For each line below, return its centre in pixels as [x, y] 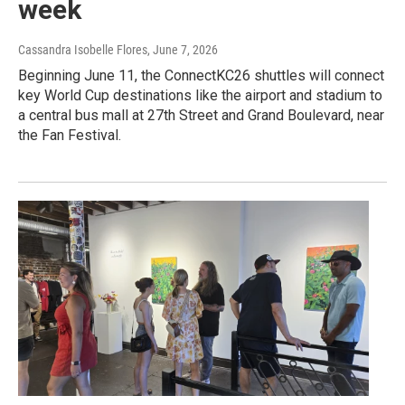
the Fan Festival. [70, 135]
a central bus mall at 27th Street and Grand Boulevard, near [201, 115]
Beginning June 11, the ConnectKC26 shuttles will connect [201, 75]
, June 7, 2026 [183, 49]
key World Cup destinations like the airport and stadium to [200, 95]
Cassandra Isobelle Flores [83, 49]
